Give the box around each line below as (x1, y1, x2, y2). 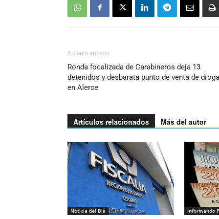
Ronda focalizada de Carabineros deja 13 (67, 63, 200, 72)
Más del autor (161, 117, 206, 127)
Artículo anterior (67, 50, 110, 57)
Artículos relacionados (73, 117, 149, 127)
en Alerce (67, 83, 98, 92)
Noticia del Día (70, 207, 106, 215)
